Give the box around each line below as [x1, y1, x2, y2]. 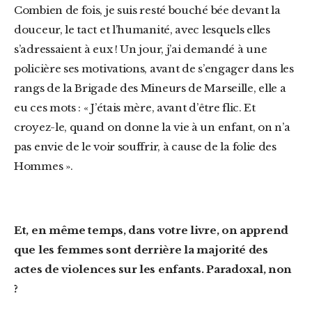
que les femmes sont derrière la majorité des [14, 243, 268, 256]
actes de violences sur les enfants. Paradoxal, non [14, 263, 292, 276]
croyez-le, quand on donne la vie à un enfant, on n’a [14, 120, 290, 134]
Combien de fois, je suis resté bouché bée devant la [14, 3, 281, 17]
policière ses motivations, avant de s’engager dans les [14, 62, 294, 75]
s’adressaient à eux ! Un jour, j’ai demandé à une [14, 42, 267, 56]
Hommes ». [14, 159, 73, 173]
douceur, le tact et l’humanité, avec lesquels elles [14, 23, 270, 36]
